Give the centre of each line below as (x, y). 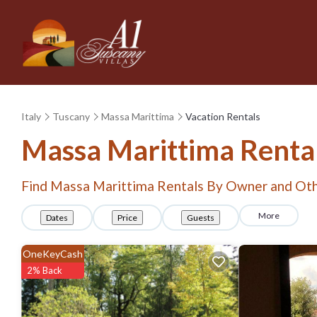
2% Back (45, 270)
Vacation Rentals (223, 116)
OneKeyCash (53, 254)
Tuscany (71, 116)
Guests (201, 218)
